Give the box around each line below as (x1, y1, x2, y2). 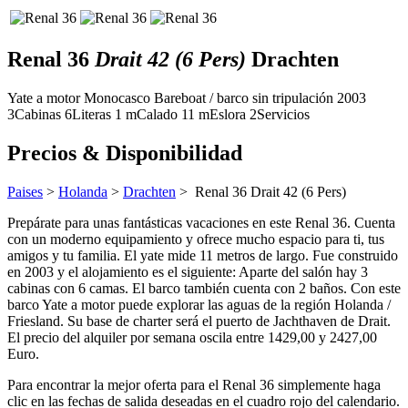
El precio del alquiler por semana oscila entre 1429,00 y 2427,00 (7, 329, 377, 345)
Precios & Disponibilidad (7, 140, 242, 165)
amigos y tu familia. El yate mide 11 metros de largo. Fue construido (7, 247, 398, 263)
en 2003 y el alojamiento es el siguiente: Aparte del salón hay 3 (7, 263, 368, 280)
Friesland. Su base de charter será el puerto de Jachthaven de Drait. (7, 312, 391, 329)
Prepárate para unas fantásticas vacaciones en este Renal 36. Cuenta (7, 214, 395, 230)
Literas (72, 106, 111, 122)
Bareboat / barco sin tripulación (154, 89, 333, 106)
